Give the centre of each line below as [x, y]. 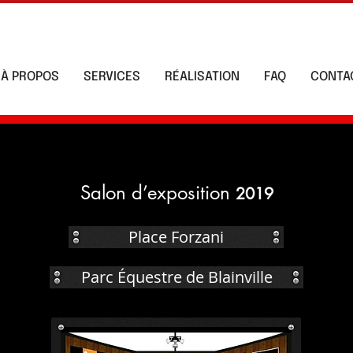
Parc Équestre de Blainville [176, 277]
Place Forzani [176, 237]
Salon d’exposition [158, 193]
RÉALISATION [202, 77]
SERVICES [112, 77]
